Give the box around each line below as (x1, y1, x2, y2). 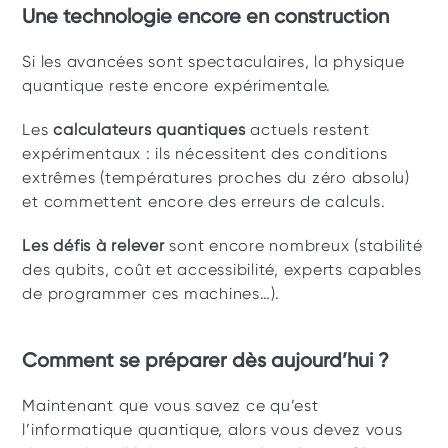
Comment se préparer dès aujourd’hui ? (22, 348, 395, 372)
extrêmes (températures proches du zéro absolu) (22, 168, 410, 187)
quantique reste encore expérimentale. (22, 76, 336, 95)
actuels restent (245, 120, 370, 139)
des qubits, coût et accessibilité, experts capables (22, 260, 422, 279)
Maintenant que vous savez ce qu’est (22, 396, 319, 415)
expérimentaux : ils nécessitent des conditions (22, 144, 388, 163)
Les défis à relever (22, 236, 170, 255)
